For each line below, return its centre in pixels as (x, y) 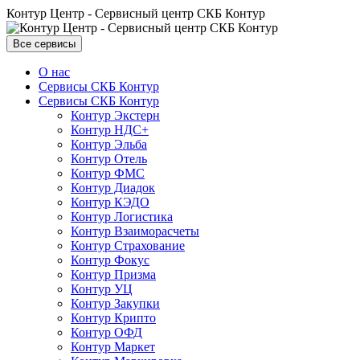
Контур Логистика (122, 217)
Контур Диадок (113, 188)
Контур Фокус (110, 260)
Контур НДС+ (110, 130)
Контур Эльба (109, 144)
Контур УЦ (102, 289)
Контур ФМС (108, 173)
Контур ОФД (106, 332)
